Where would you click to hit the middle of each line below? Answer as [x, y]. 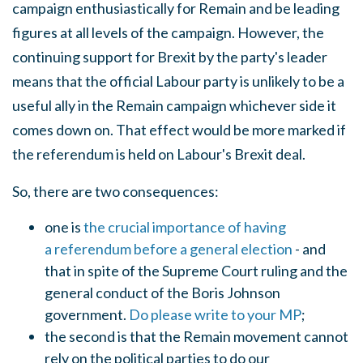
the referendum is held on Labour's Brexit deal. [159, 154]
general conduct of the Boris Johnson [162, 293]
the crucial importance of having [185, 227]
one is [64, 227]
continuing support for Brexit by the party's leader [170, 57]
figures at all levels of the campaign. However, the [168, 32]
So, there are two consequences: [115, 191]
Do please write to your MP [215, 314]
